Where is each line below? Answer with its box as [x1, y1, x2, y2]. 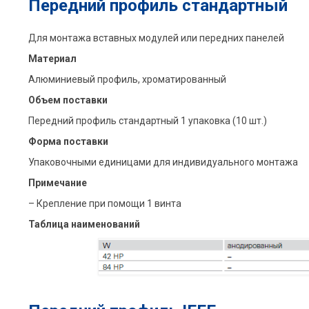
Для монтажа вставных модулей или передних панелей [28, 32, 284, 43]
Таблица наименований [28, 218, 140, 230]
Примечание [28, 177, 87, 188]
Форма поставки [28, 135, 108, 147]
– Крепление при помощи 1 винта [28, 197, 181, 209]
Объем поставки [28, 94, 108, 106]
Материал [28, 52, 77, 64]
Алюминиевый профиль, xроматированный [28, 73, 226, 85]
